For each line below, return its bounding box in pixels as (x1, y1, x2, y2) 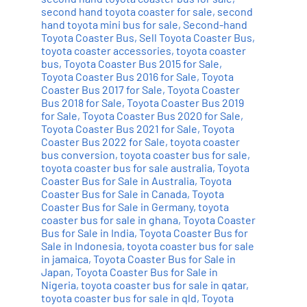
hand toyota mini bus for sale (40, 18, 178, 32)
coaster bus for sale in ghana (40, 213, 178, 227)
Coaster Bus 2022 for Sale (40, 135, 165, 149)
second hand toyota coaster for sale (40, 5, 212, 19)
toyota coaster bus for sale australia (40, 161, 212, 175)
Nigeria (40, 278, 76, 292)
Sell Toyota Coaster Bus (138, 31, 252, 45)
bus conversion (40, 148, 115, 162)
